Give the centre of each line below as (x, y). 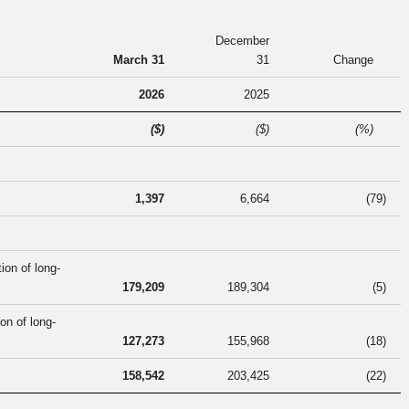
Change (353, 60)
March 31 (139, 60)
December (242, 41)
